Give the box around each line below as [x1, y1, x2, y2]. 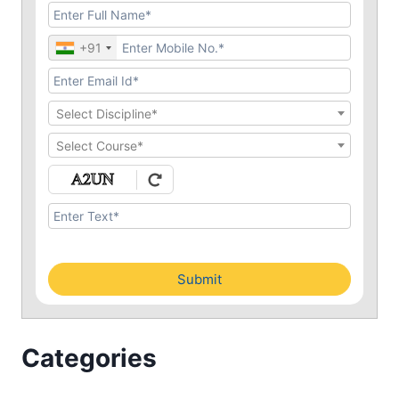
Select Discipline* [56, 106, 158, 122]
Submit [177, 271, 222, 289]
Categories [21, 342, 157, 373]
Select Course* [56, 138, 143, 154]
